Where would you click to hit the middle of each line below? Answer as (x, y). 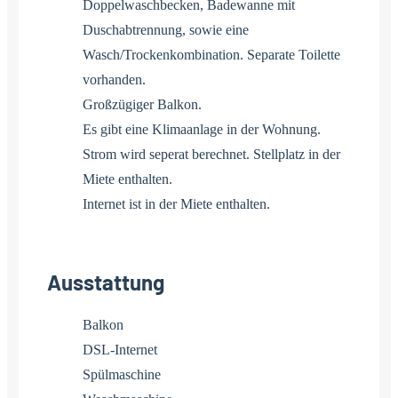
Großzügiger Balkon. (142, 104)
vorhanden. (114, 79)
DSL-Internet (120, 349)
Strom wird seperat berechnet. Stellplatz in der (211, 154)
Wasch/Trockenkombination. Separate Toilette (211, 54)
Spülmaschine (122, 374)
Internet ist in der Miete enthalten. (176, 203)
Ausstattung (106, 282)
